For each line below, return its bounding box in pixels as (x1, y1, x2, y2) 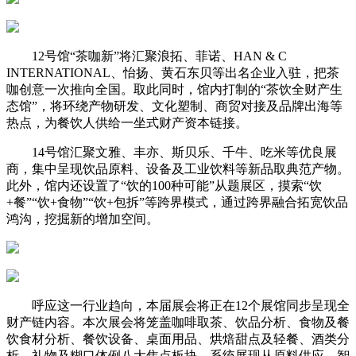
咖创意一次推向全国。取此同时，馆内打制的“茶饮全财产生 (6, 82, 342, 96)
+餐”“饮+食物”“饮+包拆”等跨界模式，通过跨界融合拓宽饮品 (6, 195, 348, 209)
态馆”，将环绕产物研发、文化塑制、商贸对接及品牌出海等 (6, 99, 342, 113)
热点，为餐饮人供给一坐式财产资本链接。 (6, 115, 248, 130)
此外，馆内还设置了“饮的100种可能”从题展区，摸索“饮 (6, 178, 322, 192)
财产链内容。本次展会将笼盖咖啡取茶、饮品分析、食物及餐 (6, 315, 350, 329)
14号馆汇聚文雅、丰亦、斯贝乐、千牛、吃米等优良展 (6, 145, 337, 159)
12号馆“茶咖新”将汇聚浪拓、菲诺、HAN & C (6, 48, 287, 63)
